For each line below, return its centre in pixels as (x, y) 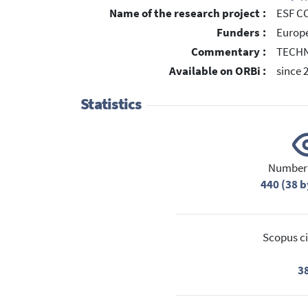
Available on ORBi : (218, 71)
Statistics (111, 104)
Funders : (241, 33)
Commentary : (229, 52)
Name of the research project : (188, 14)
